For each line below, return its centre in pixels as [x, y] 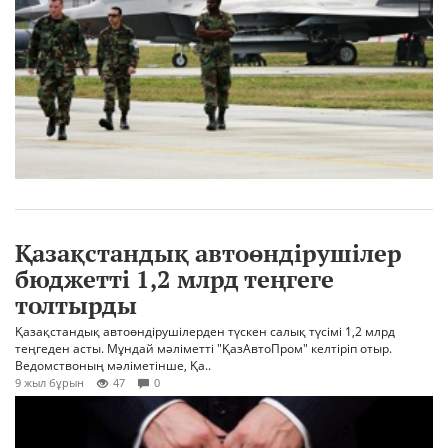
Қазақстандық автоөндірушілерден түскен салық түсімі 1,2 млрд [205, 332]
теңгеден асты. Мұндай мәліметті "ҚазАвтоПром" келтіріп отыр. [203, 349]
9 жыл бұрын [49, 383]
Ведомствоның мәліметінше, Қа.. [113, 366]
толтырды [76, 305]
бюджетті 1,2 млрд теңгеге [174, 279]
